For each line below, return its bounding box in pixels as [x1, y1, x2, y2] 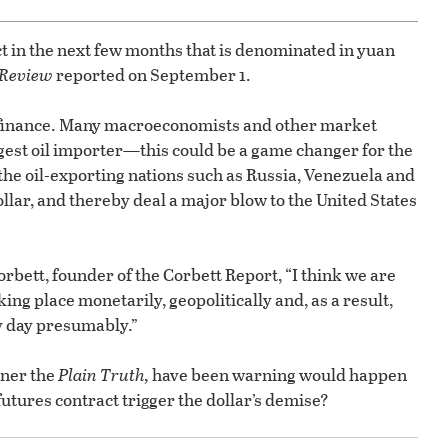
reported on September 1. [53, 61, 251, 87]
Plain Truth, [58, 361, 149, 387]
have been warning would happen [149, 361, 407, 387]
